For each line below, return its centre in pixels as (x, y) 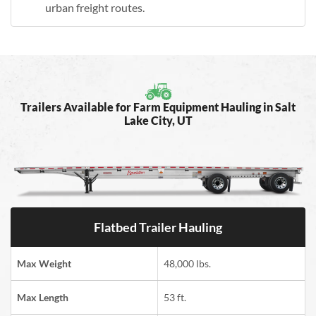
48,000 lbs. (187, 264)
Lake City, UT (158, 120)
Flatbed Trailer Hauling (158, 227)
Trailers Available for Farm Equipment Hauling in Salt (158, 107)
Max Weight (44, 264)
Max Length (43, 298)
